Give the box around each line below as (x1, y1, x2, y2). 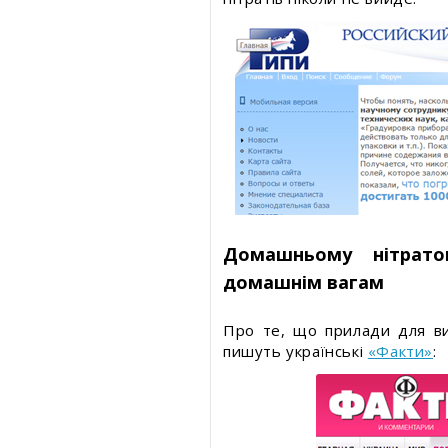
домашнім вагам (223, 270, 384, 294)
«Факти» (367, 341, 434, 361)
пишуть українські (223, 341, 368, 361)
